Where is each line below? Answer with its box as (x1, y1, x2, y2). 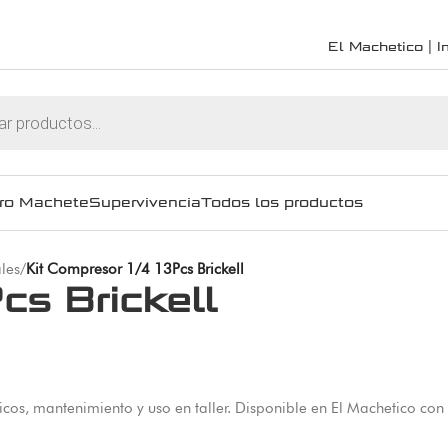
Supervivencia (89, 194, 201, 211)
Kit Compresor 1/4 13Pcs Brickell (26, 259, 244, 278)
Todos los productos (201, 194, 363, 211)
